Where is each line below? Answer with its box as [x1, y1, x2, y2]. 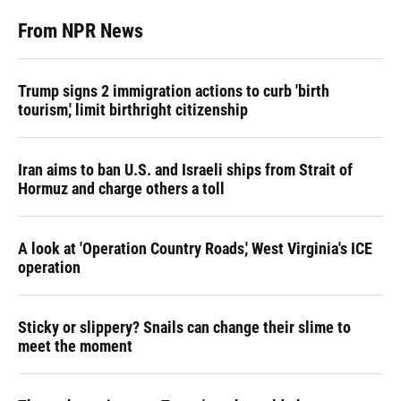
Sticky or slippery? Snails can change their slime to [18, 317, 351, 337]
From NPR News [18, 19, 143, 42]
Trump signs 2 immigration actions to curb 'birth [18, 81, 329, 100]
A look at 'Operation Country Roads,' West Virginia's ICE [18, 238, 372, 258]
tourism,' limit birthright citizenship [18, 99, 248, 119]
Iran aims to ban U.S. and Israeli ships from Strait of [18, 159, 353, 179]
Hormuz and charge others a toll [18, 178, 225, 198]
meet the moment [18, 336, 132, 355]
